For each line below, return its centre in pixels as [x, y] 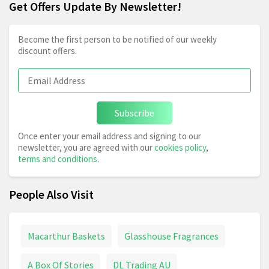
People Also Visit [51, 195]
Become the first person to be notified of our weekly [117, 40]
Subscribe [134, 113]
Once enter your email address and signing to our [110, 136]
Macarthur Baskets [66, 236]
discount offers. [47, 51]
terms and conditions [58, 159]
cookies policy [180, 148]
